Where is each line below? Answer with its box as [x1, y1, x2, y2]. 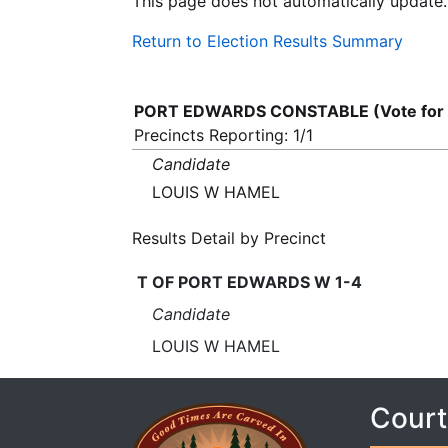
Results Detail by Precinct [132, 228, 326, 248]
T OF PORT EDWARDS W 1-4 [136, 272, 362, 292]
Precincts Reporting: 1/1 [134, 125, 313, 145]
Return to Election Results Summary [132, 31, 403, 51]
